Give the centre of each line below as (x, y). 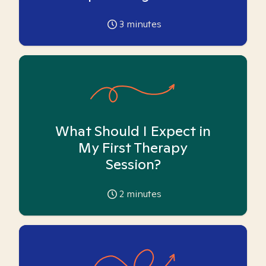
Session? (133, 164)
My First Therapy (133, 148)
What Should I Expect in (133, 131)
